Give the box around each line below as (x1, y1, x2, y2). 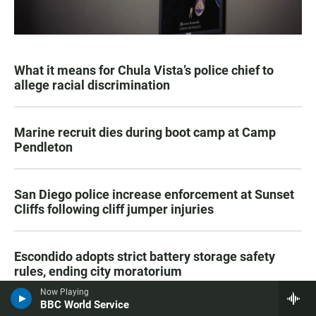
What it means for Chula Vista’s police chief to (14, 62, 274, 78)
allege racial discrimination (14, 77, 170, 92)
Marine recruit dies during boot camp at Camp (14, 124, 276, 140)
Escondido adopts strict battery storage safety (14, 248, 275, 264)
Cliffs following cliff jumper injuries (14, 201, 214, 217)
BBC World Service (40, 298, 129, 311)
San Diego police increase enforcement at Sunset (14, 186, 294, 202)
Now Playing (40, 287, 89, 297)
